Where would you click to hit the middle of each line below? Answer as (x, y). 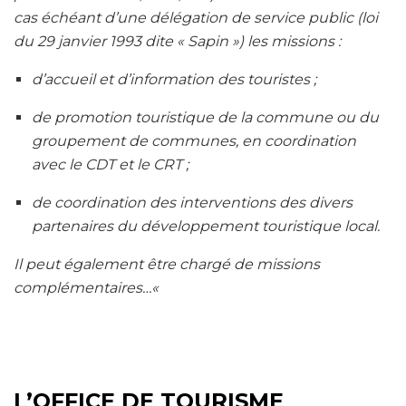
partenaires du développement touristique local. (206, 226)
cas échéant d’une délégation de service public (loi (196, 17)
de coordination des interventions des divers (192, 202)
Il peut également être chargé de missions (167, 264)
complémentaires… (82, 287)
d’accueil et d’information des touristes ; (174, 79)
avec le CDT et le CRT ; (110, 164)
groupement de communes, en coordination (194, 140)
